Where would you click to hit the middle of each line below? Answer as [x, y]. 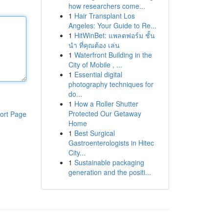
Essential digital [98, 74]
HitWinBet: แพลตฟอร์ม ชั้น [114, 35]
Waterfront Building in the [113, 55]
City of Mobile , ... [95, 65]
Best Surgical [94, 133]
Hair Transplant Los [104, 16]
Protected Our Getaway [105, 113]
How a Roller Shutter [106, 104]
